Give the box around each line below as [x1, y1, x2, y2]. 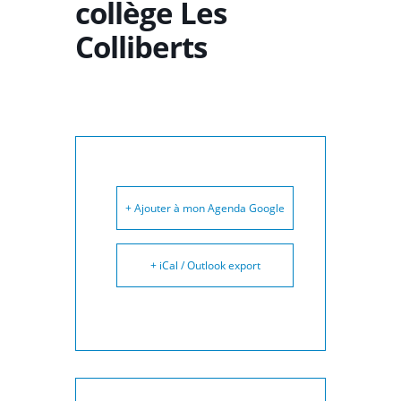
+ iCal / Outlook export [149, 258, 260, 273]
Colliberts [75, 27, 207, 67]
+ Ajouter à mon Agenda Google [125, 200, 285, 216]
